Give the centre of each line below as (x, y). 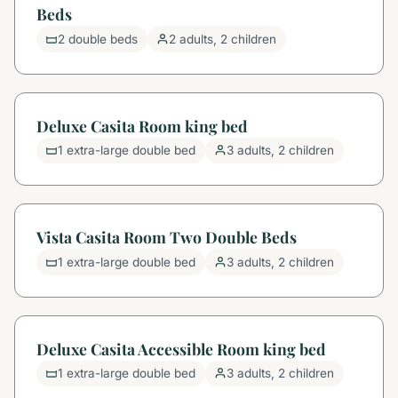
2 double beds (98, 39)
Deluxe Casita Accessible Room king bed (181, 348)
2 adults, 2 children (223, 39)
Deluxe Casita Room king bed (142, 125)
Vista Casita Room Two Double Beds (167, 237)
